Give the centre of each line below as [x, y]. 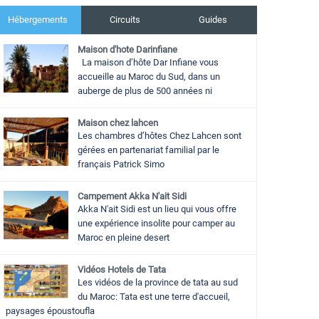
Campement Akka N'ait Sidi [132, 197]
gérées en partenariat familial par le [148, 150]
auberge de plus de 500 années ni [145, 91]
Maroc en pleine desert [124, 238]
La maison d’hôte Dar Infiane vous [148, 63]
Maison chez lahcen [118, 123]
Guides [213, 20]
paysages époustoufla [49, 311]
